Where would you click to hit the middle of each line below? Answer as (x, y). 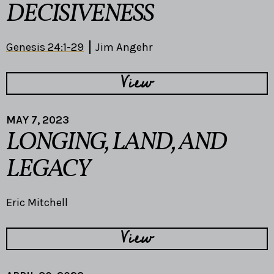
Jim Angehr (124, 47)
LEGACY (48, 170)
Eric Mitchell (37, 203)
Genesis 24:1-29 (45, 47)
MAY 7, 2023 (38, 120)
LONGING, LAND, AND (116, 143)
